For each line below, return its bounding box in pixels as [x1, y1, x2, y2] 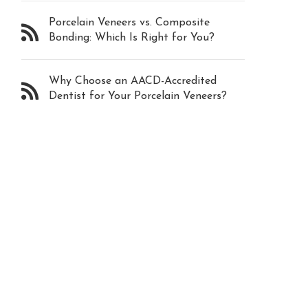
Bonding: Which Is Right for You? [49, 32, 215, 43]
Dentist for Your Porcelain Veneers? [49, 91, 228, 102]
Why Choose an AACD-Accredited [49, 76, 217, 87]
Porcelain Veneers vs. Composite [49, 17, 210, 28]
